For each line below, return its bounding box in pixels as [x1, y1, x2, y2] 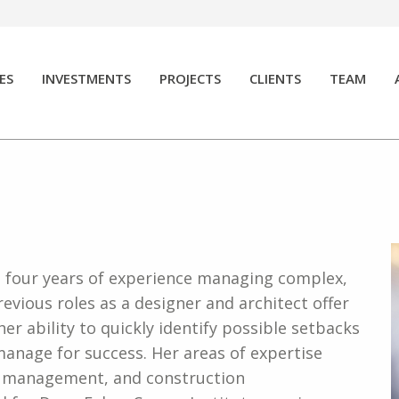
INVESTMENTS [41, 69, 131, 88]
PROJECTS [159, 69, 221, 88]
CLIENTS [248, 69, 301, 88]
